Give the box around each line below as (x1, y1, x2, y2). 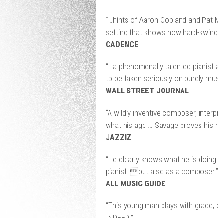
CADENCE (105, 39, 139, 49)
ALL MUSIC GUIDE (105, 178, 165, 188)
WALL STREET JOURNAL (105, 86, 189, 96)
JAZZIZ (105, 132, 131, 142)
